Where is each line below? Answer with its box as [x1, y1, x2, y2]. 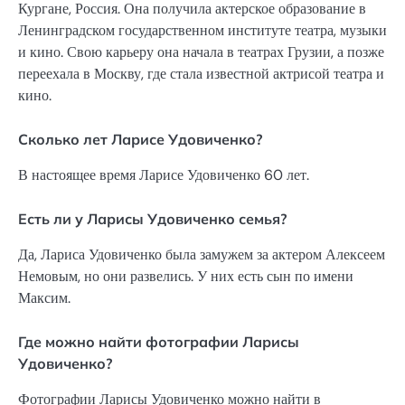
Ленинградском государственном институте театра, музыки [18, 20, 387, 40]
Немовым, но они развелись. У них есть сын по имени [18, 267, 353, 287]
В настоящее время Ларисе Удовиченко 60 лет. [18, 165, 309, 184]
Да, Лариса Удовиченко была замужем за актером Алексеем [18, 245, 385, 265]
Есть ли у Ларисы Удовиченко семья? [18, 210, 287, 229]
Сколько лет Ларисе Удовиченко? [18, 129, 262, 148]
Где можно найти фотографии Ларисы [18, 333, 299, 352]
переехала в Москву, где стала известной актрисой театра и [18, 63, 384, 83]
